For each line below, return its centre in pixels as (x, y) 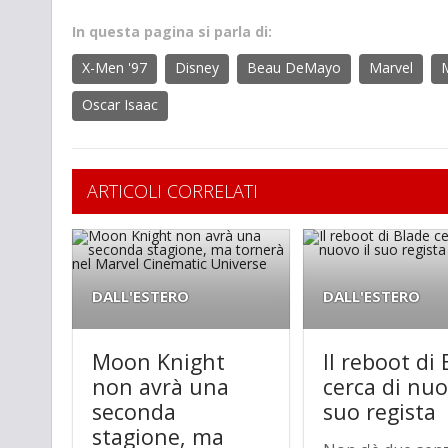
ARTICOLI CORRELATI (172, 191)
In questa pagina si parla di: (172, 32)
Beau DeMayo (294, 68)
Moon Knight (158, 362)
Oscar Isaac (120, 105)
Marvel (391, 68)
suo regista (380, 412)
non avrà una (160, 387)
